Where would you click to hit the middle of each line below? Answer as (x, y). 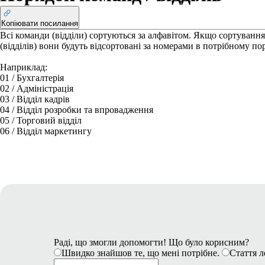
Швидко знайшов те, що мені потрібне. (140, 253)
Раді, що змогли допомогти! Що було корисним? (151, 242)
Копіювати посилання (40, 23)
